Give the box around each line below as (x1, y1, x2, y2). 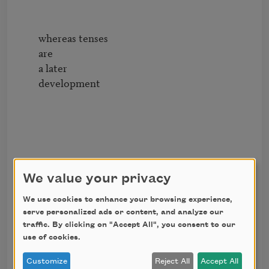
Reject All (155, 257, 190, 266)
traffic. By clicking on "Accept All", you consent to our (23, 220, 235, 229)
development (19, 75, 38, 91)
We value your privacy (23, 172, 171, 187)
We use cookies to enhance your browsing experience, (23, 195, 232, 204)
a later (19, 60, 38, 76)
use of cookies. (23, 233, 80, 242)
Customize (26, 257, 67, 266)
